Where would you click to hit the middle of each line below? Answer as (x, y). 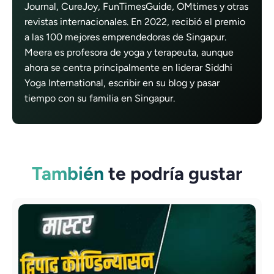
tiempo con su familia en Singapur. (100, 98)
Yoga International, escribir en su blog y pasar (122, 83)
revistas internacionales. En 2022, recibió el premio (135, 22)
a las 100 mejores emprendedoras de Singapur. (125, 37)
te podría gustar (173, 174)
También (68, 174)
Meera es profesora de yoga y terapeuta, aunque (129, 53)
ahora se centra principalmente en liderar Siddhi (128, 68)
